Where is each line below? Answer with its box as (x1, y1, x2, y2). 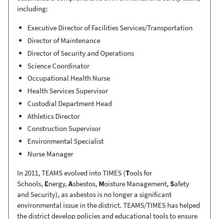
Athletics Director (27, 111, 80, 121)
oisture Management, (104, 178, 170, 188)
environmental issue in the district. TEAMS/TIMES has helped (17, 200, 200, 210)
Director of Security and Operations (27, 48, 134, 58)
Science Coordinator (27, 61, 89, 70)
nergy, (48, 178, 68, 188)
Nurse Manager (27, 149, 73, 158)
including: (17, 4, 48, 14)
